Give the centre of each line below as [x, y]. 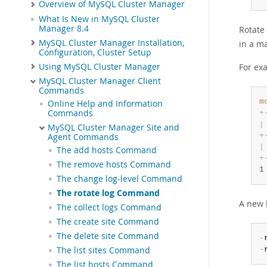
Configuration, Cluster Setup [95, 52]
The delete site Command [108, 236]
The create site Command [108, 222]
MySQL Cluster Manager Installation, [111, 43]
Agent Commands [83, 137]
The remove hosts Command [114, 165]
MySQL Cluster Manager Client [100, 81]
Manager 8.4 [64, 28]
